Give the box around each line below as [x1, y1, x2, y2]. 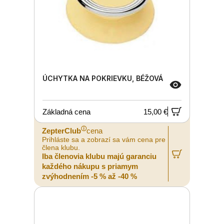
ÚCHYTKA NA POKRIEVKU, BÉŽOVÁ [42, 74, 163, 82]
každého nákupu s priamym [42, 162, 138, 170]
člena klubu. [42, 143, 80, 151]
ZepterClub [42, 126, 81, 135]
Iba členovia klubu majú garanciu [42, 152, 156, 160]
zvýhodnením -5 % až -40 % [42, 172, 137, 180]
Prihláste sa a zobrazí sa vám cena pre [42, 135, 165, 143]
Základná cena [42, 107, 90, 116]
